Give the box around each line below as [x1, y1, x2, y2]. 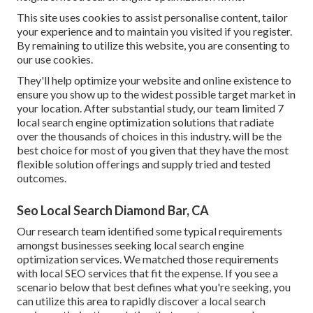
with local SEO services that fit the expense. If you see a [17, 265, 278, 279]
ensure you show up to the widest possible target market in [17, 87, 296, 101]
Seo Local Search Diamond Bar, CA [17, 202, 209, 218]
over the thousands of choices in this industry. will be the [17, 129, 282, 143]
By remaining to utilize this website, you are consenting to [17, 38, 290, 52]
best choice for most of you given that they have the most [17, 143, 289, 156]
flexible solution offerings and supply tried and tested [17, 156, 270, 170]
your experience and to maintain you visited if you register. [17, 24, 292, 38]
